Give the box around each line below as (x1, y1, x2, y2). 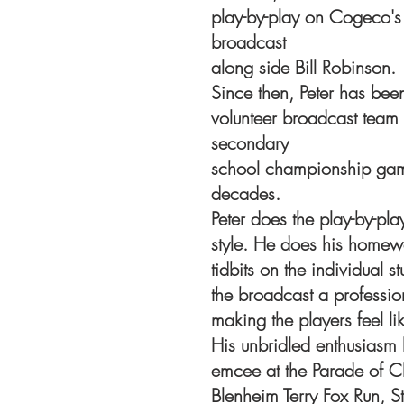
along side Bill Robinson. (211, 55, 396, 79)
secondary (211, 131, 289, 155)
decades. (211, 181, 280, 206)
